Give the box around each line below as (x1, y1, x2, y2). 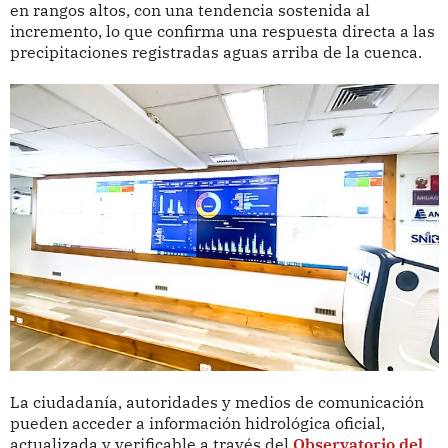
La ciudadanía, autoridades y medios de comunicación (9, 391, 424, 412)
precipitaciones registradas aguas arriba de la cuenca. (9, 42, 422, 63)
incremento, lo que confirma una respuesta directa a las (9, 21, 435, 42)
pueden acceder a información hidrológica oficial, (9, 412, 385, 433)
